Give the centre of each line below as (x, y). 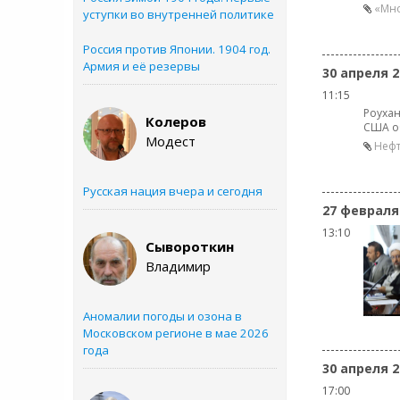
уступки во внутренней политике (179, 14)
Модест (171, 141)
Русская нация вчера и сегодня (173, 191)
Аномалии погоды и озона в (162, 316)
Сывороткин (190, 246)
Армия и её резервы (142, 66)
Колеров (176, 121)
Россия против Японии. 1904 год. (177, 49)
